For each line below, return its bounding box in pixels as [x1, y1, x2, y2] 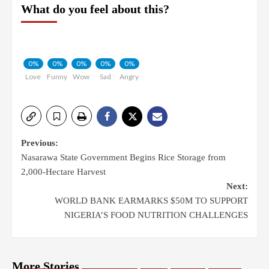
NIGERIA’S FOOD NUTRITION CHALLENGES [64, 210, 248, 220]
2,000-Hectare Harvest [21, 166, 106, 177]
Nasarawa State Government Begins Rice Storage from [21, 152, 226, 162]
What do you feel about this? [21, 2, 169, 16]
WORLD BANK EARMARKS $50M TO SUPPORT [55, 195, 248, 205]
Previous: [21, 138, 58, 148]
